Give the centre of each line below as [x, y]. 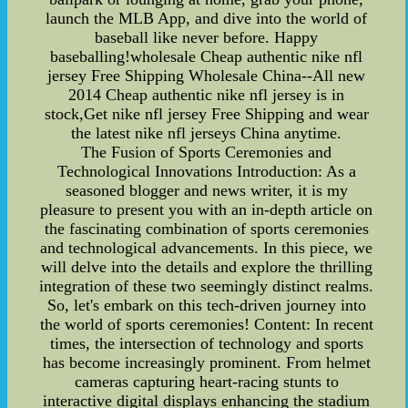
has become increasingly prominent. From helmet [206, 362]
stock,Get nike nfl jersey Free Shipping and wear [206, 114]
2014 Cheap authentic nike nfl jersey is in [207, 95]
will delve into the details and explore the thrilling [206, 267]
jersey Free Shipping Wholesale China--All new [207, 76]
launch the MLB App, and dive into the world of [207, 18]
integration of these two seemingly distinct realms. [207, 286]
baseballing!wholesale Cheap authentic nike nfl [207, 56]
